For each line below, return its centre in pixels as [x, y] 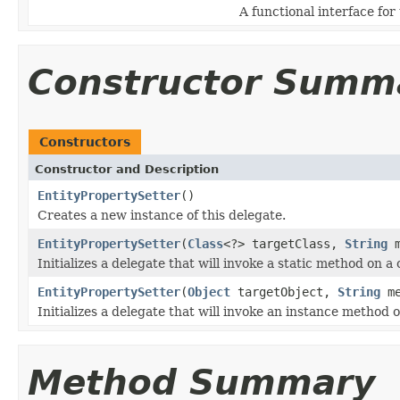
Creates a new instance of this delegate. [162, 215]
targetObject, [284, 292]
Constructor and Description [127, 169]
